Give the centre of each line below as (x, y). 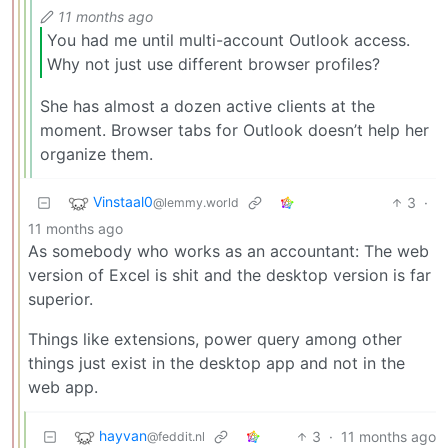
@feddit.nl (176, 436)
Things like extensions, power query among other (215, 338)
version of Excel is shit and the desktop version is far (229, 274)
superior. (60, 298)
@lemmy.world (196, 202)
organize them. (96, 153)
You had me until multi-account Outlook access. (228, 40)
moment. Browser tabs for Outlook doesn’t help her (234, 129)
